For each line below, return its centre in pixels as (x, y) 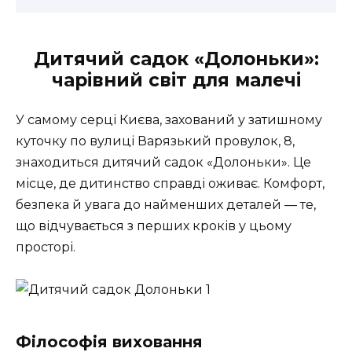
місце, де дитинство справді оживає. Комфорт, (170, 184)
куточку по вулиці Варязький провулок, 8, (155, 141)
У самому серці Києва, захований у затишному (169, 120)
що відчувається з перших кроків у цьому (154, 226)
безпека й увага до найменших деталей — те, (166, 205)
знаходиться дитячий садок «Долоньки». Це (163, 163)
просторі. (46, 247)
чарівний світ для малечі (176, 81)
